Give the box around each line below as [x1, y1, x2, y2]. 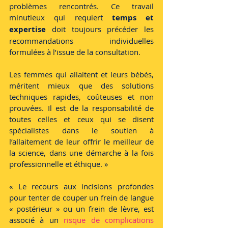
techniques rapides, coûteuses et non [9, 92, 154, 102]
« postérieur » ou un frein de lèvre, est [9, 204, 154, 214]
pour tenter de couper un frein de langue [9, 192, 154, 203]
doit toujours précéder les [46, 24, 154, 34]
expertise [9, 24, 46, 35]
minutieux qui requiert [9, 12, 112, 22]
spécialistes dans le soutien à [9, 125, 154, 135]
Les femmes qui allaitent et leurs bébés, [9, 69, 154, 79]
